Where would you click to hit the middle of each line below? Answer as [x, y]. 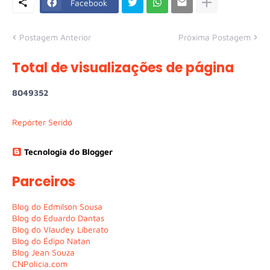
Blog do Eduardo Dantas [58, 218]
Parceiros [44, 182]
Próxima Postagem [215, 37]
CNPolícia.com [40, 264]
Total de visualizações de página [123, 68]
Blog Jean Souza [43, 252]
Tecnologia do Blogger [68, 152]
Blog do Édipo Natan [51, 241]
